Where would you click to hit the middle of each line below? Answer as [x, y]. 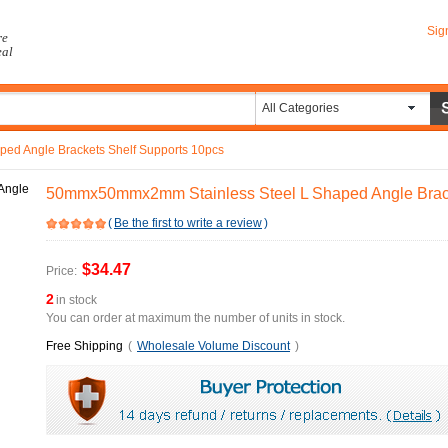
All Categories [300, 108]
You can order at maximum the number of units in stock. [195, 318]
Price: [61, 271]
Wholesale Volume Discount [213, 346]
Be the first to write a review [188, 223]
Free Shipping [84, 346]
